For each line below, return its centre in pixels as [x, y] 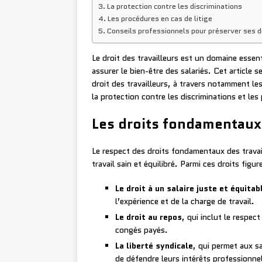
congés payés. [142, 230]
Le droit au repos [149, 217]
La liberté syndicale [154, 246]
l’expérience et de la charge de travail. [185, 201]
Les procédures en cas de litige [160, 19]
